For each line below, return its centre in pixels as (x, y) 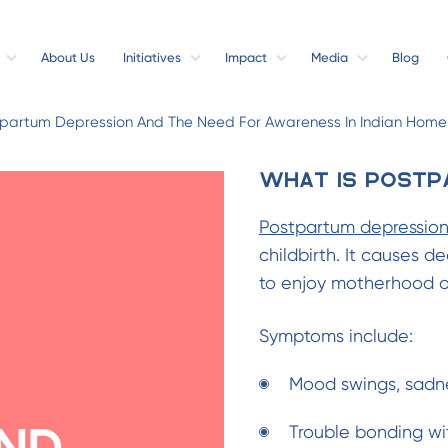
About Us (67, 58)
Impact (245, 58)
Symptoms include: (336, 335)
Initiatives (151, 58)
